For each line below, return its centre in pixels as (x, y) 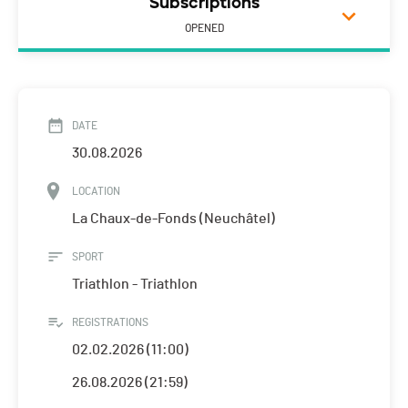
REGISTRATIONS (110, 323)
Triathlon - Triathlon (135, 285)
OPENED (204, 29)
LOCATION (96, 192)
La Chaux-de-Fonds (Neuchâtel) (173, 219)
